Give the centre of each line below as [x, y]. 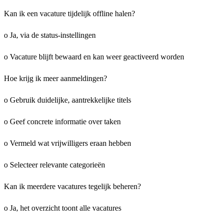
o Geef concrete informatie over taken [62, 121]
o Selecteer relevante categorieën [55, 165]
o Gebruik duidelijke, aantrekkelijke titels [68, 100]
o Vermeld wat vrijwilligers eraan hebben [68, 143]
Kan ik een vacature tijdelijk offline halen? [69, 13]
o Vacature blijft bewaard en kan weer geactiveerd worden [94, 56]
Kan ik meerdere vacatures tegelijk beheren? [72, 186]
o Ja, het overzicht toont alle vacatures [63, 208]
